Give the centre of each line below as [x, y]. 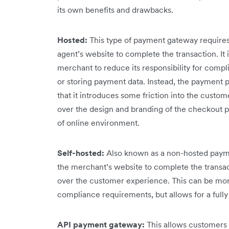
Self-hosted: [82, 153]
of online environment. [98, 122]
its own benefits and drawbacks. [116, 9]
